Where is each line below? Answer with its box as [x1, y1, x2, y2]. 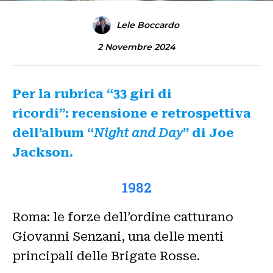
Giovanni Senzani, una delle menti [12, 229, 224, 244]
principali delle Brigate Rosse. [12, 248, 200, 263]
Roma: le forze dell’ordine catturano [12, 209, 233, 224]
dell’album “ [12, 125, 94, 140]
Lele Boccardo [116, 19, 179, 30]
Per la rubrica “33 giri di [12, 86, 172, 101]
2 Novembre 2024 [97, 41, 175, 53]
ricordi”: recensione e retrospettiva [12, 105, 251, 121]
